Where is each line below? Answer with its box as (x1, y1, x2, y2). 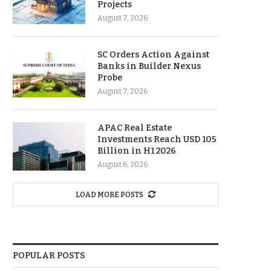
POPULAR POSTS (13, 250, 85, 261)
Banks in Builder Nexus (97, 61, 201, 71)
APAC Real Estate (97, 123, 172, 133)
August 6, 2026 (97, 160, 148, 169)
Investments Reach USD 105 (97, 134, 217, 145)
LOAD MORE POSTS (76, 191, 143, 199)
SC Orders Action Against (97, 50, 209, 60)
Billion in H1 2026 (97, 146, 176, 156)
